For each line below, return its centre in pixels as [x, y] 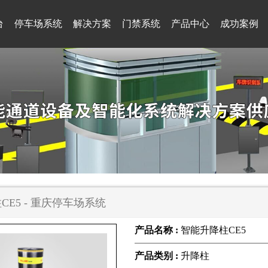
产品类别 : [158, 256]
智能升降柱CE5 [214, 230]
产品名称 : [158, 230]
